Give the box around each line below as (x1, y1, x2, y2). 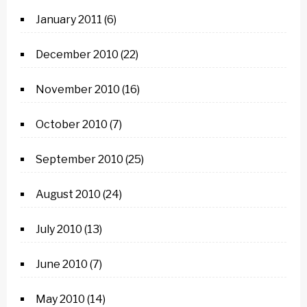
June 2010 (36, 258, 88, 271)
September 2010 (36, 153, 123, 166)
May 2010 (36, 293, 85, 306)
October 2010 (36, 118, 108, 131)
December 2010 (36, 48, 119, 61)
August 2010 (36, 188, 101, 201)
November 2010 (36, 83, 120, 96)
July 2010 (36, 223, 82, 236)
